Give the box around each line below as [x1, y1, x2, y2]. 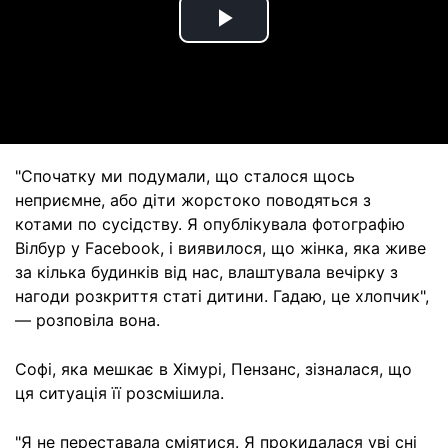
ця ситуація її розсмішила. [15, 383, 224, 403]
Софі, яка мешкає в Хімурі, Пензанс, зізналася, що [15, 359, 412, 379]
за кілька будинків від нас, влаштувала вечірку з [15, 262, 398, 282]
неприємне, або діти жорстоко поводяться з [15, 190, 371, 210]
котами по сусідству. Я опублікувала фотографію [15, 214, 405, 234]
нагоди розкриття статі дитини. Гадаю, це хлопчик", [15, 286, 429, 306]
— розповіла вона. [15, 310, 160, 330]
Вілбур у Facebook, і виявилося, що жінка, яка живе [15, 238, 426, 258]
